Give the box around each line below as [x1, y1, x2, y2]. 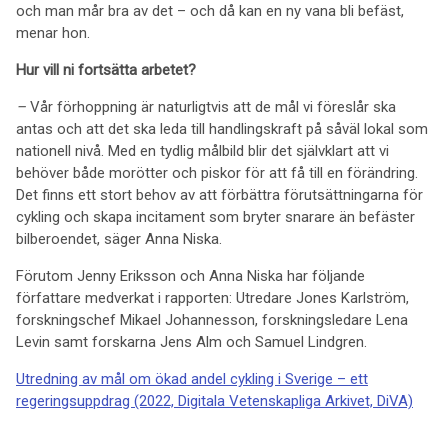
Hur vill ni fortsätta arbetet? [16, 61, 196, 79]
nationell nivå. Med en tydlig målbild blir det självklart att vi [16, 142, 389, 160]
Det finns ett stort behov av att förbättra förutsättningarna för [16, 186, 423, 204]
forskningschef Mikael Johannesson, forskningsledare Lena [16, 311, 408, 329]
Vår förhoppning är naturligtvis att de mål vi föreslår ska [30, 98, 396, 116]
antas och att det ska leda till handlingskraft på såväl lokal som [16, 120, 428, 138]
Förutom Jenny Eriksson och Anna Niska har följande [16, 267, 365, 285]
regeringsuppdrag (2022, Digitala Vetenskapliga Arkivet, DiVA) [16, 392, 413, 410]
